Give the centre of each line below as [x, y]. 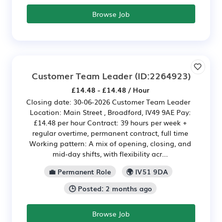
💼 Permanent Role [80, 172]
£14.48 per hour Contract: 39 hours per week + [110, 123]
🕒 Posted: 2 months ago [110, 188]
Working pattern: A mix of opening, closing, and [110, 143]
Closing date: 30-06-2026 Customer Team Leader [110, 102]
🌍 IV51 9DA [147, 172]
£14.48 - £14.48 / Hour [110, 90]
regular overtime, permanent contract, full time [110, 133]
